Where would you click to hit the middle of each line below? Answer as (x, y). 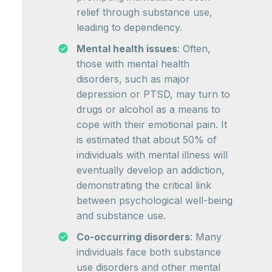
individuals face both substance (149, 252)
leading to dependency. (129, 28)
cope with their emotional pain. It (152, 125)
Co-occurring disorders (133, 237)
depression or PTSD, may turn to (153, 94)
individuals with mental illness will (152, 155)
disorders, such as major (133, 79)
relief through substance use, (144, 12)
